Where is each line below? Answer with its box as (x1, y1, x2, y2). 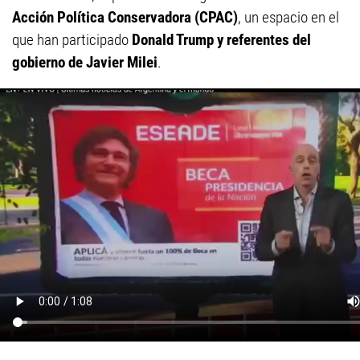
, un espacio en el (238, 8, 339, 27)
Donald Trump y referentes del (132, 31, 311, 50)
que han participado (12, 31, 132, 50)
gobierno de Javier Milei (12, 53, 157, 72)
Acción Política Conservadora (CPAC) (12, 8, 238, 27)
